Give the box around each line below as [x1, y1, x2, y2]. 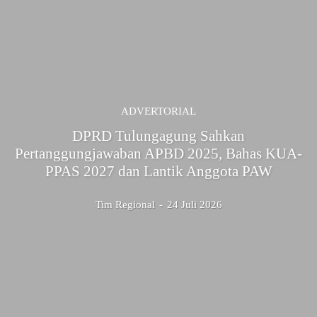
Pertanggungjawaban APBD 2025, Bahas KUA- [15, 144, 302, 162]
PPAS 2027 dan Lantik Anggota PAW [45, 162, 272, 180]
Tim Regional [95, 198, 155, 210]
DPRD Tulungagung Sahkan [72, 127, 245, 144]
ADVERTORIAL [121, 105, 196, 117]
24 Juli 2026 [166, 198, 222, 210]
